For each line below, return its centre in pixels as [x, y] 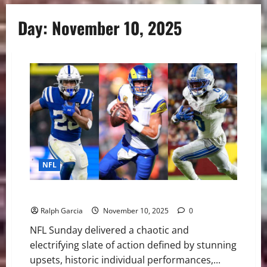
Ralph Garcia [62, 210]
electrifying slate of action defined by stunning [133, 245]
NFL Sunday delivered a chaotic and [109, 230]
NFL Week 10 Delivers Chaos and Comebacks [115, 195]
